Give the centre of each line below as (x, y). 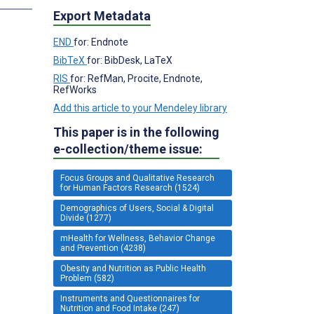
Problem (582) (87, 278)
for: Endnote (101, 42)
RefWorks (75, 89)
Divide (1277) (86, 218)
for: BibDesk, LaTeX (130, 60)
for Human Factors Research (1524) (130, 187)
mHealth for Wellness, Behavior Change (138, 238)
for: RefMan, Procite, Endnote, (136, 78)
